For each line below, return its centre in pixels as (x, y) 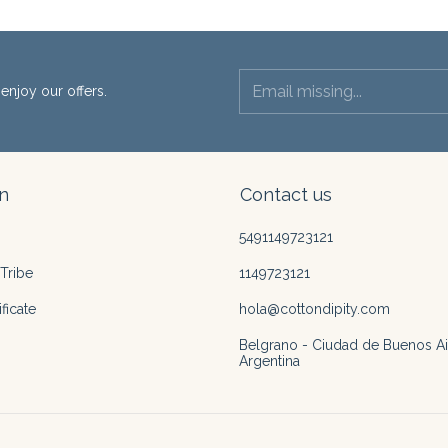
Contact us (286, 194)
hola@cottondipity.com (314, 308)
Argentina (269, 360)
